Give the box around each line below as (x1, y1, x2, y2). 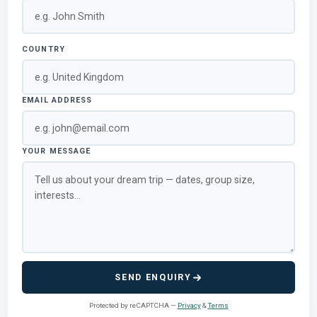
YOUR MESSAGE (22, 146, 91, 156)
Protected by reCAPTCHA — (88, 301, 178, 310)
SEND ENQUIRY (115, 272, 192, 283)
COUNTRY (22, 45, 65, 54)
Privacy (177, 301, 201, 310)
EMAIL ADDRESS (22, 96, 93, 105)
